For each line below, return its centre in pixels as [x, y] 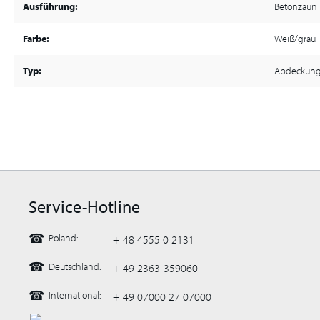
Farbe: [36, 39]
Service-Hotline [84, 207]
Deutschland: [75, 267]
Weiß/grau [295, 39]
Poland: [63, 238]
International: [75, 295]
